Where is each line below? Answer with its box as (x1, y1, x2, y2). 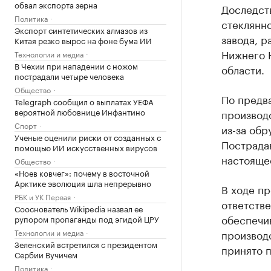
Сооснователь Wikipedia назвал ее (15, 202, 143, 214)
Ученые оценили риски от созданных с (15, 131, 161, 143)
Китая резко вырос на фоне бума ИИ (15, 34, 152, 46)
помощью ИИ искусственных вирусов (15, 141, 157, 153)
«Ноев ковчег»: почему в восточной (15, 166, 149, 178)
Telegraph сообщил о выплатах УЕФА (15, 95, 154, 107)
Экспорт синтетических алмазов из (15, 24, 148, 36)
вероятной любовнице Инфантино (15, 105, 145, 117)
